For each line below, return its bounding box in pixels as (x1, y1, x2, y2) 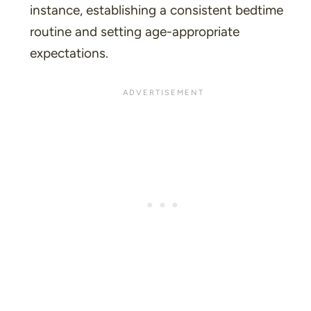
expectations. (29, 44, 108, 61)
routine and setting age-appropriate (29, 23, 239, 40)
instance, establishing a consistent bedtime (29, 1, 283, 18)
